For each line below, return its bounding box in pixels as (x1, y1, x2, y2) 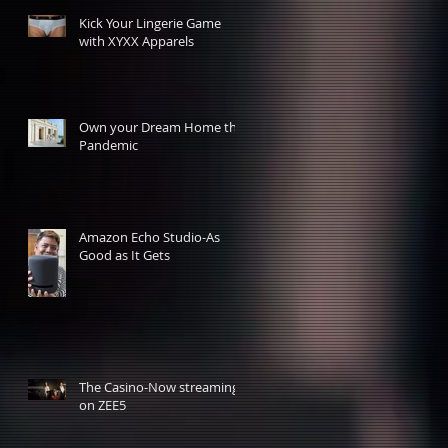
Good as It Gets (79, 245, 170, 264)
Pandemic (79, 135, 138, 154)
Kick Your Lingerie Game (79, 13, 221, 32)
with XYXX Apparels (79, 31, 194, 50)
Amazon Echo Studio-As (79, 227, 220, 246)
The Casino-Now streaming (79, 377, 239, 396)
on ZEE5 (79, 395, 126, 414)
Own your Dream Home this (79, 117, 246, 136)
